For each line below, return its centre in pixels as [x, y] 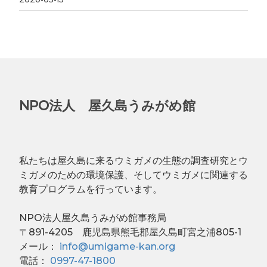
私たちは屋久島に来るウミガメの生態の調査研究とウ [133, 160]
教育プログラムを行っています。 [91, 189]
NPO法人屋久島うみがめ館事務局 [93, 218]
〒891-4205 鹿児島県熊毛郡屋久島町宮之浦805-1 [130, 232]
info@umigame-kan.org [117, 246]
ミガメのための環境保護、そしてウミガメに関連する [133, 175]
